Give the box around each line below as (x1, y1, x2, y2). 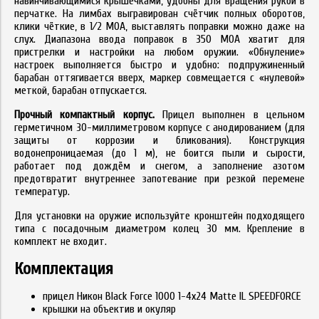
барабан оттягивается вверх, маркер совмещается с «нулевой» (14, 71, 305, 84)
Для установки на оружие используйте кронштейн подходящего (14, 209, 305, 222)
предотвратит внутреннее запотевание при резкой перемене (14, 172, 305, 185)
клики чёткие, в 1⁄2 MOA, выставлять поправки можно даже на (14, 20, 305, 33)
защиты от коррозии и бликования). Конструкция (14, 134, 305, 147)
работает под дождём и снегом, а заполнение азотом (14, 159, 305, 172)
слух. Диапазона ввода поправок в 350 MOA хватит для (14, 33, 305, 46)
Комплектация (14, 259, 113, 278)
